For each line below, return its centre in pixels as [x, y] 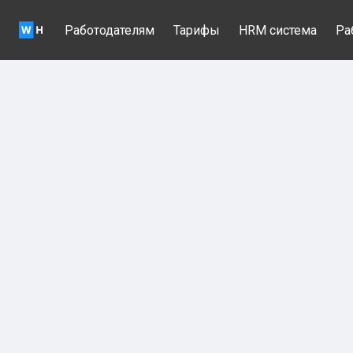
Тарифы [197, 30]
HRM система [278, 30]
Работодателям [110, 30]
